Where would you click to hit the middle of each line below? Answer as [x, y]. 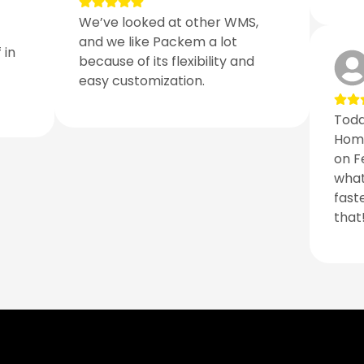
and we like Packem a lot [158, 42]
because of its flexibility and [167, 62]
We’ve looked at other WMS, [169, 23]
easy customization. [142, 81]
